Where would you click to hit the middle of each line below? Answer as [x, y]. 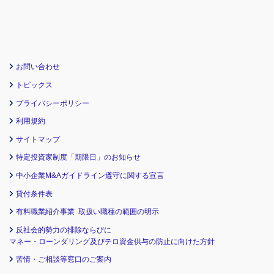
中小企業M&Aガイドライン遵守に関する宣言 [90, 176]
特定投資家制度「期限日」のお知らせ [78, 157]
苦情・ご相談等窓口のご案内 [64, 260]
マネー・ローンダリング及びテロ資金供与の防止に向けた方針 [112, 241]
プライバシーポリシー [53, 103]
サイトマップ [38, 139]
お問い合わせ [38, 67]
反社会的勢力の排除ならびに [64, 230]
